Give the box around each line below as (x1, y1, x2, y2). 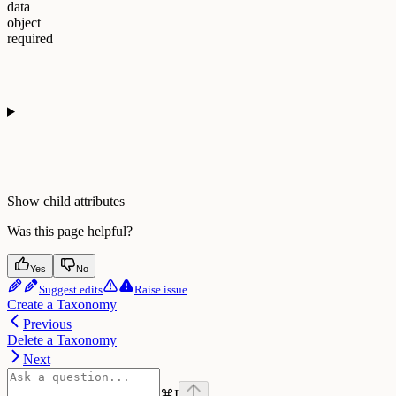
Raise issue (134, 283, 187, 297)
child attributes (43, 194, 125, 209)
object (7, 15, 41, 31)
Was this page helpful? (7, 224, 133, 240)
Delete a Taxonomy (7, 332, 117, 348)
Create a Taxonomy (7, 297, 117, 313)
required (7, 31, 53, 47)
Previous (23, 316, 72, 332)
